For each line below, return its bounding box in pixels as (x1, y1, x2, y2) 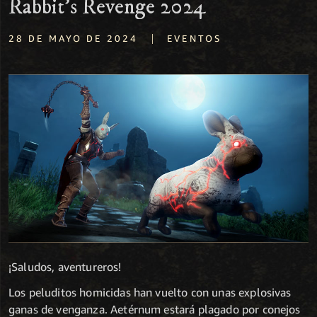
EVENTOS (167, 33, 222, 44)
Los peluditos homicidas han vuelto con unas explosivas (8, 285, 292, 300)
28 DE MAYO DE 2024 (8, 33, 139, 44)
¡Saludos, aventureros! (8, 260, 122, 275)
